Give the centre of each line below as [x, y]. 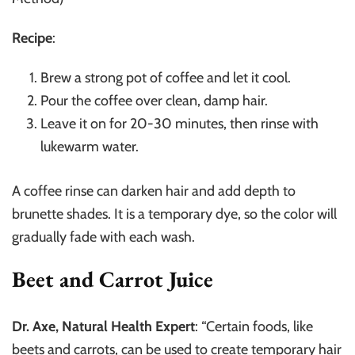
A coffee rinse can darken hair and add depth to [154, 191]
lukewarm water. [90, 146]
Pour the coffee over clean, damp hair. [154, 100]
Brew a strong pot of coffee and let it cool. [166, 77]
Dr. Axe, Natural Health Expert [103, 326]
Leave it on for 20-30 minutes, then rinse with [179, 123]
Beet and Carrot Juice [113, 279]
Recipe [32, 38]
